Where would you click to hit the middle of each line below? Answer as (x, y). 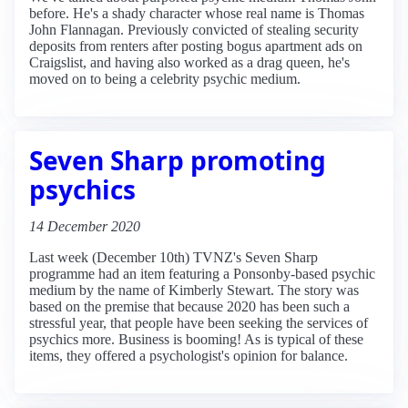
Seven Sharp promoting (178, 160)
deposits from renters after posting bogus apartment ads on (196, 46)
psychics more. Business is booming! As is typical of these (196, 339)
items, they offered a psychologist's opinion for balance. (189, 355)
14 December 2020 (85, 226)
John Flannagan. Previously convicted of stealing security (194, 29)
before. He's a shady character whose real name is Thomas (197, 13)
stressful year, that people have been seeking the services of (199, 322)
